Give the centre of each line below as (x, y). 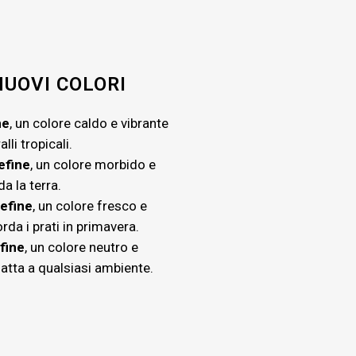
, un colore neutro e (81, 247)
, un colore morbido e (93, 164)
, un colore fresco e (90, 205)
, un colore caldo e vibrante (89, 123)
